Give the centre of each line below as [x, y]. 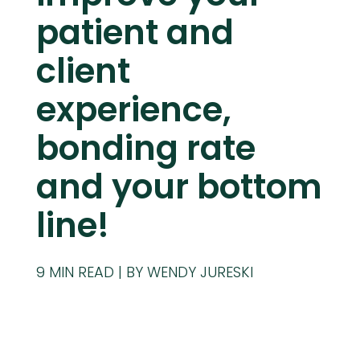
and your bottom [179, 187]
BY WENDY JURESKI [189, 272]
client [83, 71]
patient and [135, 33]
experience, [133, 110]
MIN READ [81, 272]
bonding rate [145, 148]
